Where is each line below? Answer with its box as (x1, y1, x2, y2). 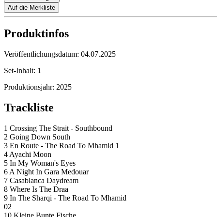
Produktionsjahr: (4, 83, 56, 92)
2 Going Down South (4, 133, 70, 141)
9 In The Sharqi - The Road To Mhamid (4, 194, 126, 202)
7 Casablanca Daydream (4, 176, 78, 185)
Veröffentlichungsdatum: (4, 50, 81, 59)
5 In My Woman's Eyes (4, 159, 76, 168)
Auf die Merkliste (8, 4, 55, 12)
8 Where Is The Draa (4, 185, 68, 194)
